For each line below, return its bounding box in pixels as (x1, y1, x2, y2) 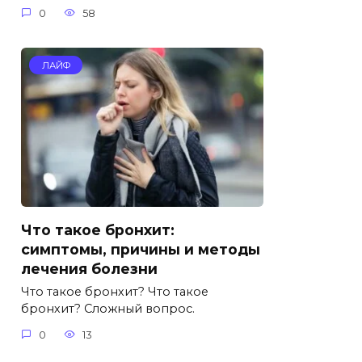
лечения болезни (21, 259, 158, 277)
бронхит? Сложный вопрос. (21, 301, 195, 317)
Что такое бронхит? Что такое (21, 284, 208, 300)
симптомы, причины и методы (21, 240, 260, 258)
